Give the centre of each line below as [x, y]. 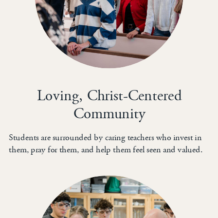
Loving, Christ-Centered [109, 96]
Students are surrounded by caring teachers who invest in [105, 137]
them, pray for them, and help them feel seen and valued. [106, 150]
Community [109, 114]
